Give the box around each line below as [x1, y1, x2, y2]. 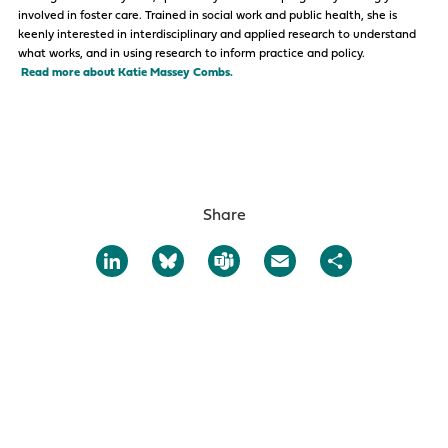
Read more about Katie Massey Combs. [21, 66, 233, 79]
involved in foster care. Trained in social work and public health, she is [18, 9, 397, 22]
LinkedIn [128, 244, 253, 277]
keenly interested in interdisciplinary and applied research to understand [18, 28, 416, 41]
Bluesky [184, 244, 296, 277]
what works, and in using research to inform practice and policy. [18, 47, 365, 60]
